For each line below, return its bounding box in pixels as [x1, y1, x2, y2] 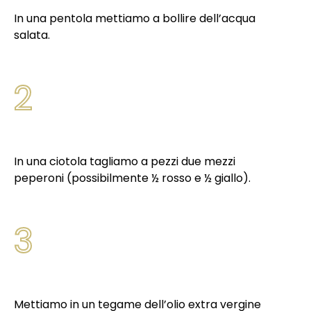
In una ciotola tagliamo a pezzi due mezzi [14, 153, 235, 169]
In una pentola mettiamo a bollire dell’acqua [14, 10, 255, 26]
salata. [14, 27, 53, 43]
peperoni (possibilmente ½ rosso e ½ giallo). [14, 170, 253, 186]
